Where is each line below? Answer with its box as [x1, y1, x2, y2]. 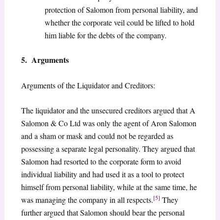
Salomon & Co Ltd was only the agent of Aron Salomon [21, 118, 196, 129]
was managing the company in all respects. [21, 194, 153, 205]
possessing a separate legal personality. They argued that [21, 143, 195, 154]
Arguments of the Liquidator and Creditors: [21, 80, 158, 90]
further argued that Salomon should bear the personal [21, 207, 185, 218]
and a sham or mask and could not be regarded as [21, 131, 173, 141]
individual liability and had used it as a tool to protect [21, 169, 184, 180]
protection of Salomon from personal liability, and [44, 4, 198, 15]
